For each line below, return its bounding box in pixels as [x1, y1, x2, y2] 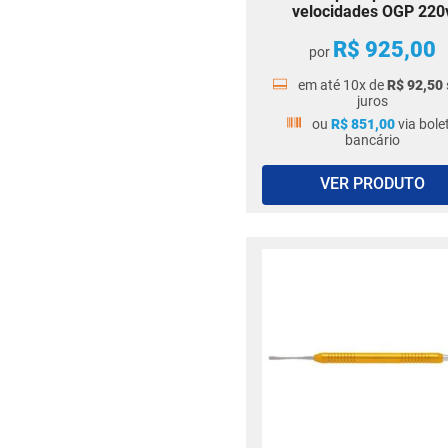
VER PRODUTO [319, 174, 425, 194]
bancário [344, 132, 400, 148]
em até [298, 77, 343, 93]
